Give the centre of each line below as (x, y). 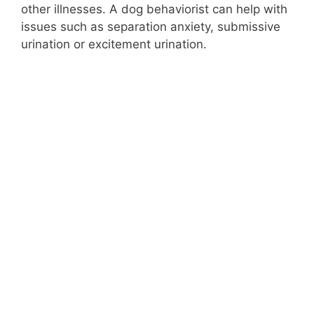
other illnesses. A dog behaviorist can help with (154, 9)
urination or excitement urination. (114, 45)
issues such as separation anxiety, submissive (151, 27)
